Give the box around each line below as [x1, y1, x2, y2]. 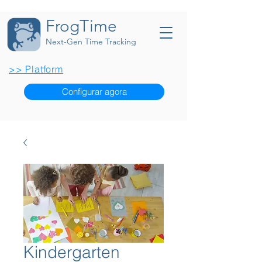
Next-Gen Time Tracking [46, 36, 136, 47]
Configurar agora [61, 86, 127, 97]
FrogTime [46, 16, 117, 36]
